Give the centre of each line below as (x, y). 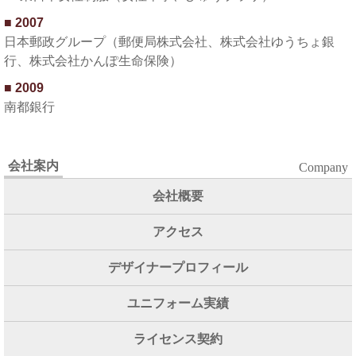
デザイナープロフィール (178, 267)
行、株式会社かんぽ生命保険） (93, 61)
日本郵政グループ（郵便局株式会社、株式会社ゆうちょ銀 (169, 42)
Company (323, 167)
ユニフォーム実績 (178, 303)
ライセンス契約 (178, 339)
